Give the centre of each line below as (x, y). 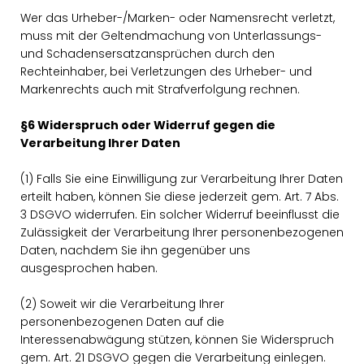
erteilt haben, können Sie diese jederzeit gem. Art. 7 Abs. (180, 197)
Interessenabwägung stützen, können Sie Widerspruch (177, 340)
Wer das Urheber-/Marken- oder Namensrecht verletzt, (178, 18)
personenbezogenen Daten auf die (122, 322)
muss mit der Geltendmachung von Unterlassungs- (171, 36)
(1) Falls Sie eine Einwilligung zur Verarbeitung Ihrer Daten (182, 179)
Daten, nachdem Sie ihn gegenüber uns (135, 250)
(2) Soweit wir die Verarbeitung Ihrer (122, 304)
